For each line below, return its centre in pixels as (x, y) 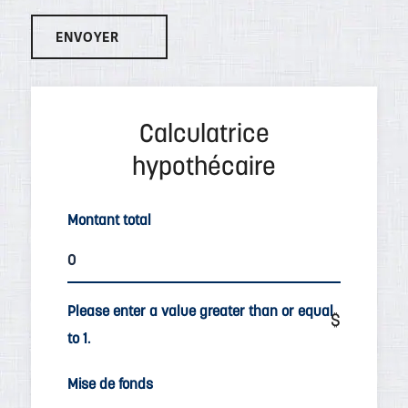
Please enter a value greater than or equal (200, 311)
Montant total (109, 220)
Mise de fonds (110, 384)
